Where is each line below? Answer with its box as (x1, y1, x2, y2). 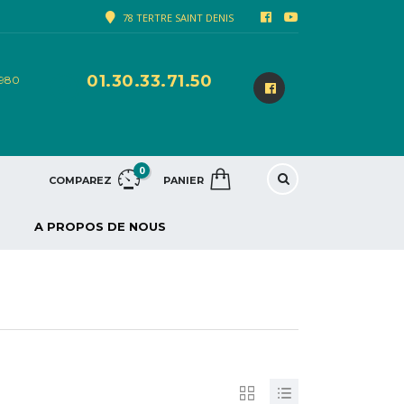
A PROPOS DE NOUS (34, 219, 166, 234)
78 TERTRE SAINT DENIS (120, 11, 234, 24)
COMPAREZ (49, 174, 112, 188)
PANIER (163, 174, 207, 188)
